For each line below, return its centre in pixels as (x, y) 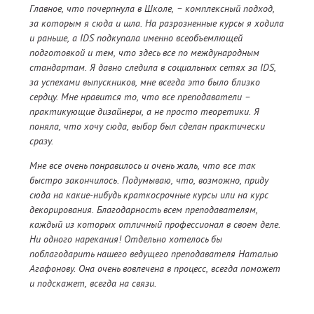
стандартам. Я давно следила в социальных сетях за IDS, (153, 68)
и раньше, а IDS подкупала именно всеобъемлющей (136, 38)
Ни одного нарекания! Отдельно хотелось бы (126, 239)
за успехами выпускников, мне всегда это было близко (145, 82)
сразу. (41, 141)
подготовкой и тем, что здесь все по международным (144, 53)
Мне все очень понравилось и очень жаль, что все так (143, 166)
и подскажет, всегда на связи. (93, 284)
